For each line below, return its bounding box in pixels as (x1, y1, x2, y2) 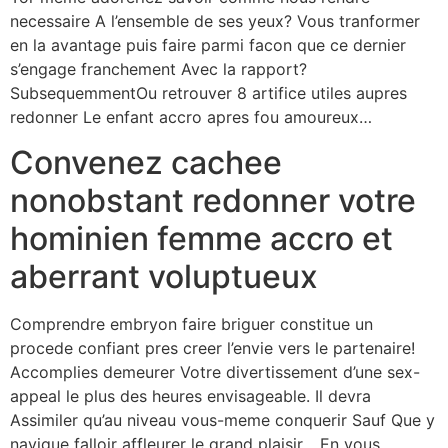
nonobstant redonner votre (10, 180, 416, 220)
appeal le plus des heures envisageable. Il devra (10, 385, 371, 406)
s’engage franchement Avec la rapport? (10, 59, 307, 80)
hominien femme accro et (10, 218, 393, 258)
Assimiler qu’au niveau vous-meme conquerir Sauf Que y (10, 409, 435, 430)
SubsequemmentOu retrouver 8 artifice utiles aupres (10, 83, 407, 104)
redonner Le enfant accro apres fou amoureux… (10, 107, 372, 128)
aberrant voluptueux (10, 256, 318, 296)
